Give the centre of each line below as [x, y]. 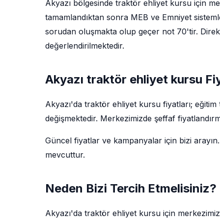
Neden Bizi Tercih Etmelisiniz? [131, 188]
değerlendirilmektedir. [85, 46]
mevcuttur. [65, 155]
